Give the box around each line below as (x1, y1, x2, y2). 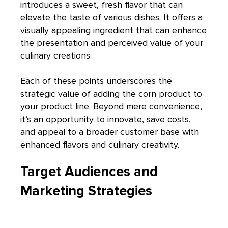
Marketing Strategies (20, 183, 152, 200)
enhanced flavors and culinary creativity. (20, 138, 179, 150)
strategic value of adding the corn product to (20, 88, 202, 99)
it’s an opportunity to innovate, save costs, (20, 113, 191, 125)
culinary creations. (20, 49, 92, 61)
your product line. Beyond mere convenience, (20, 100, 202, 112)
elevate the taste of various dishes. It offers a (20, 11, 203, 23)
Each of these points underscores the (20, 75, 172, 87)
